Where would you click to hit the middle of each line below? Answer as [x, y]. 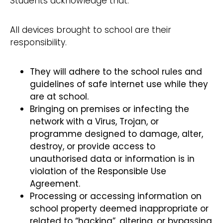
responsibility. [40, 43]
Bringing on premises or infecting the [110, 109]
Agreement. [55, 184]
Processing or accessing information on [116, 196]
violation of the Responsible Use [98, 171]
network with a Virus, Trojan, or [94, 122]
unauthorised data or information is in [112, 159]
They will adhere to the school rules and [116, 72]
